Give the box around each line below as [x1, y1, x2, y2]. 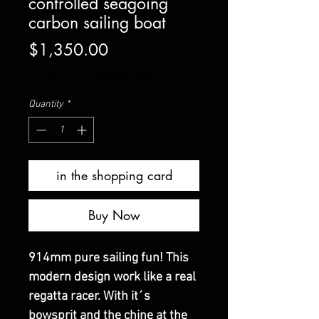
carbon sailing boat [28, 12, 166, 33]
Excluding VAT [28, 68, 85, 80]
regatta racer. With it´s [28, 289, 150, 304]
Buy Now [88, 206, 140, 224]
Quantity [28, 98, 63, 110]
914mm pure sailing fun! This [28, 251, 189, 266]
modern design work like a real [28, 270, 196, 285]
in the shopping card [56, 167, 172, 184]
